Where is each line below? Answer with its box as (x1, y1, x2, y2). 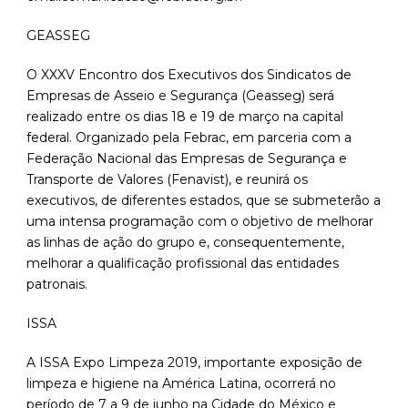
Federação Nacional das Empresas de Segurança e (26, 150, 347, 168)
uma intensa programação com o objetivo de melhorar (26, 213, 373, 230)
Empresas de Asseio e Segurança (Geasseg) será (26, 87, 334, 105)
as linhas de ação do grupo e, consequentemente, (26, 234, 344, 251)
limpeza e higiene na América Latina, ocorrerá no (26, 375, 336, 393)
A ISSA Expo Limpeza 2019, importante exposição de (26, 354, 362, 372)
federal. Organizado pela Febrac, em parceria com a (26, 129, 352, 147)
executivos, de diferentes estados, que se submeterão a (26, 192, 381, 209)
